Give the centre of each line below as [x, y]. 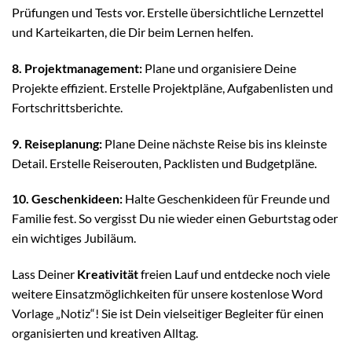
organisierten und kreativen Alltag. [105, 333]
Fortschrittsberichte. [67, 107]
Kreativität [108, 274]
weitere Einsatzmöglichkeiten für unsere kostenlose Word [167, 294]
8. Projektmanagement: [77, 68]
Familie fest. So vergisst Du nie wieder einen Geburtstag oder [175, 218]
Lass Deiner [44, 274]
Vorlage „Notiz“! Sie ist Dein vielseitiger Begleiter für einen [168, 313]
